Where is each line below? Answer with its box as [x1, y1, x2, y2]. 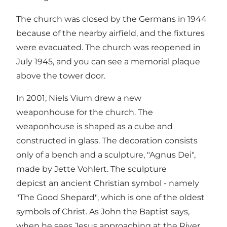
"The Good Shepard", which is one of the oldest [16, 192, 205, 202]
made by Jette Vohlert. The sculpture [16, 164, 167, 174]
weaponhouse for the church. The [16, 107, 153, 117]
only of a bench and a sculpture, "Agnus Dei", [16, 149, 196, 160]
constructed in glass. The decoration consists [16, 135, 198, 145]
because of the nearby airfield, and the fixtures [16, 28, 205, 38]
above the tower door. [16, 70, 105, 81]
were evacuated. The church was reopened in [16, 42, 201, 52]
